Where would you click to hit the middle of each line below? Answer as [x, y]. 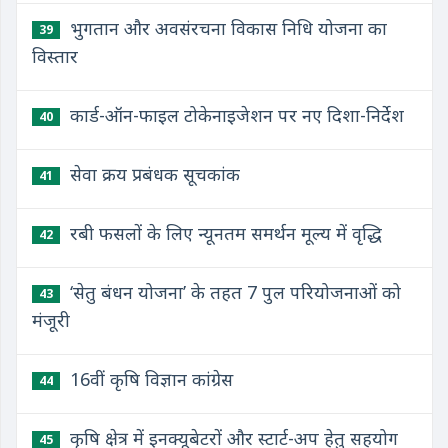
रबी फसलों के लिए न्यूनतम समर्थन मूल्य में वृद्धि [223, 233]
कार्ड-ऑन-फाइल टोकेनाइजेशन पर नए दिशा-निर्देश [234, 115]
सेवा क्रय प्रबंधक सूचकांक [152, 174]
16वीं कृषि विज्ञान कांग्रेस [149, 379]
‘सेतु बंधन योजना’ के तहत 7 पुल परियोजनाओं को [233, 292]
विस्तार [55, 56]
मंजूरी [51, 320]
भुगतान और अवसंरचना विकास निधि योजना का [226, 28]
